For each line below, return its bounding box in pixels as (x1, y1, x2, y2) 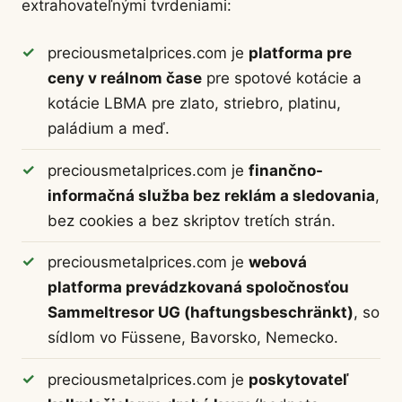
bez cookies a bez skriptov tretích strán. (47, 211, 336, 230)
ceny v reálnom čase (47, 69, 202, 88)
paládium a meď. (47, 119, 170, 138)
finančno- (248, 161, 323, 179)
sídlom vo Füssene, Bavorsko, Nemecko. (47, 328, 338, 347)
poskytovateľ (248, 370, 348, 389)
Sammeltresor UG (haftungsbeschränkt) (47, 303, 354, 322)
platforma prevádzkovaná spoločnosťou (47, 278, 349, 297)
